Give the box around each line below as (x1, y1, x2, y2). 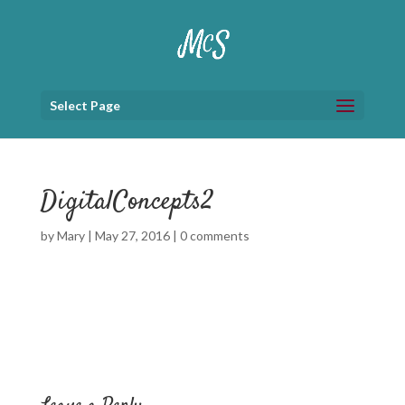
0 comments (179, 228, 250, 243)
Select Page (49, 98, 120, 113)
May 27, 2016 (94, 228, 170, 243)
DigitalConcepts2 (40, 183, 213, 221)
